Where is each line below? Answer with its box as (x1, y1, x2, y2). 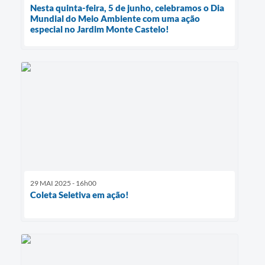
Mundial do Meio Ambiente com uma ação (30, 12, 200, 24)
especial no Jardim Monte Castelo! (30, 23, 169, 34)
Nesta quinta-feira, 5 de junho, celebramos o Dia (30, 2, 224, 13)
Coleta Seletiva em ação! (30, 189, 129, 200)
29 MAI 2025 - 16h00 (30, 178, 96, 188)
